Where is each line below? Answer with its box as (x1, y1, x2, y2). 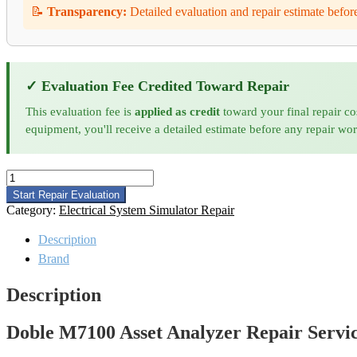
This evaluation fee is (25, 104, 135, 119)
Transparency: (47, 5, 127, 19)
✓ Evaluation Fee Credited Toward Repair (25, 78, 289, 95)
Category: (6, 203, 59, 218)
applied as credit (135, 104, 220, 119)
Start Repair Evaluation (13, 189, 120, 202)
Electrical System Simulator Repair (59, 203, 234, 218)
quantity (6, 241, 46, 255)
